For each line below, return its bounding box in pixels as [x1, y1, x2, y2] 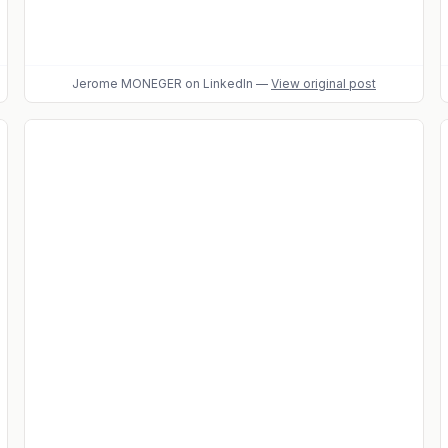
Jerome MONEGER [72, 76, 182, 91]
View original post [271, 76, 376, 91]
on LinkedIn [182, 76, 253, 91]
